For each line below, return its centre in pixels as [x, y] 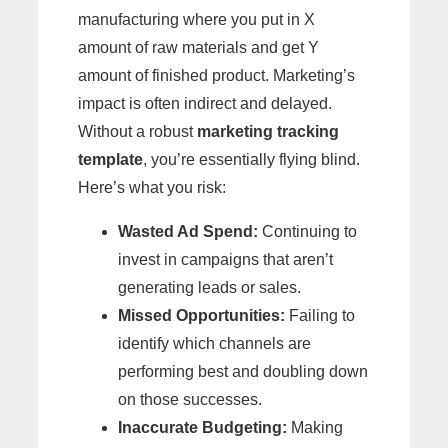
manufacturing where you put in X [196, 19]
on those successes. [190, 399]
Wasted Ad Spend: [188, 231]
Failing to [320, 315]
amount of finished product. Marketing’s [216, 75]
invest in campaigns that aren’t [225, 259]
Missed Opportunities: [201, 315]
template [110, 159]
